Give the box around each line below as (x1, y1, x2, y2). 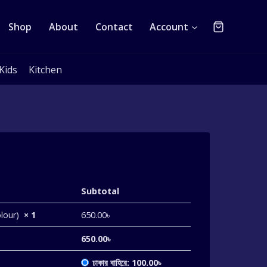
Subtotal (81, 185, 119, 197)
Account (150, 20, 189, 33)
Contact (95, 20, 133, 33)
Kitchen (29, 63, 63, 76)
